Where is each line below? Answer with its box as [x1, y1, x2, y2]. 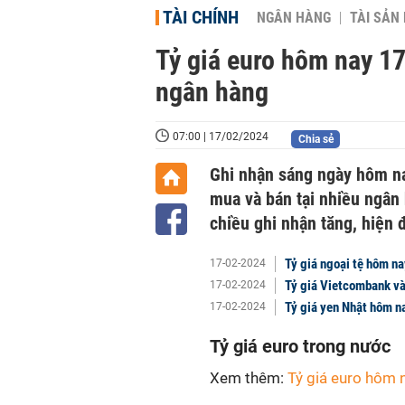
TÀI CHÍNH [163, 6, 239, 28]
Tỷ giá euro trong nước [210, 335, 391, 357]
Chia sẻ [297, 133, 334, 146]
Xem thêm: [210, 369, 287, 387]
